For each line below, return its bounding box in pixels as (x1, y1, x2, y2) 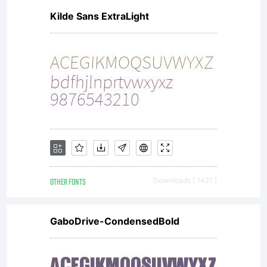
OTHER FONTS (50, 176, 86, 190)
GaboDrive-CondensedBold (50, 215, 179, 227)
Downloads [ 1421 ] (153, 176, 217, 185)
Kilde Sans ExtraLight (50, 10, 149, 22)
